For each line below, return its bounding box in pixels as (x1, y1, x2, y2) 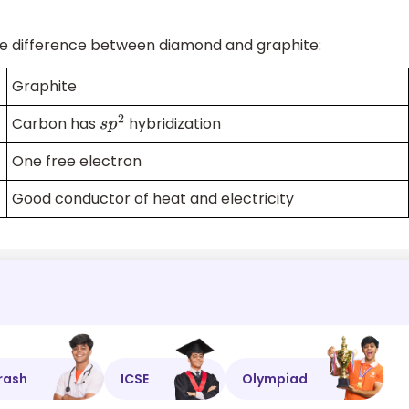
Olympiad (242, 369, 308, 388)
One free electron (12, 151, 142, 173)
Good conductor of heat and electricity (12, 188, 294, 210)
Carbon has (12, 113, 100, 135)
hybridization (124, 113, 221, 135)
